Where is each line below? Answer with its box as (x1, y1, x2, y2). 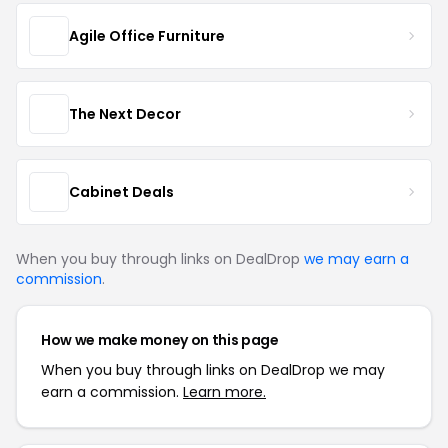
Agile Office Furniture (69, 25, 225, 46)
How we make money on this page (41, 330, 279, 350)
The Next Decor (69, 103, 181, 124)
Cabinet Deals (69, 181, 174, 202)
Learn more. (183, 382, 266, 402)
